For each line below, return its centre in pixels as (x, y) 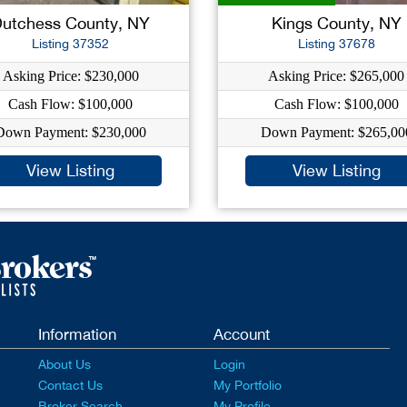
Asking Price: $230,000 (70, 76)
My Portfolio (248, 386)
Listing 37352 (71, 44)
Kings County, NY (336, 23)
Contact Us (70, 386)
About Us (64, 365)
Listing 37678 (336, 44)
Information (77, 335)
